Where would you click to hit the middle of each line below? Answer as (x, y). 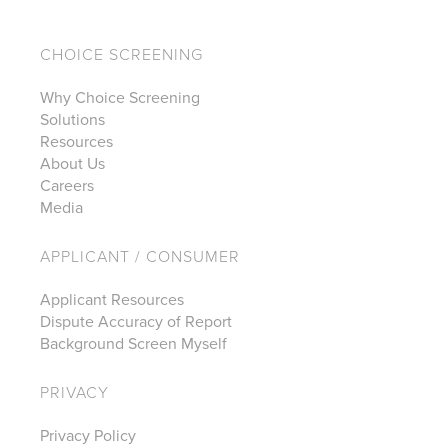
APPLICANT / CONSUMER (140, 256)
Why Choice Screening (120, 98)
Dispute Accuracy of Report (136, 322)
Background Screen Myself (133, 344)
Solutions (72, 120)
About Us (72, 164)
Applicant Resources (112, 300)
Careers (67, 186)
